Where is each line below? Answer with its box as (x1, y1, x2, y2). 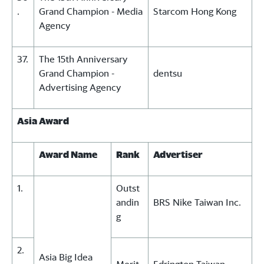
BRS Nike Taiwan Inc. (153, 196, 241, 209)
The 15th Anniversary (39, 53, 127, 65)
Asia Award (17, 115, 69, 127)
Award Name (39, 148, 97, 161)
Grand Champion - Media (39, 5, 143, 18)
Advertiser (153, 148, 203, 161)
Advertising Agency (39, 81, 121, 94)
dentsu (153, 67, 182, 80)
